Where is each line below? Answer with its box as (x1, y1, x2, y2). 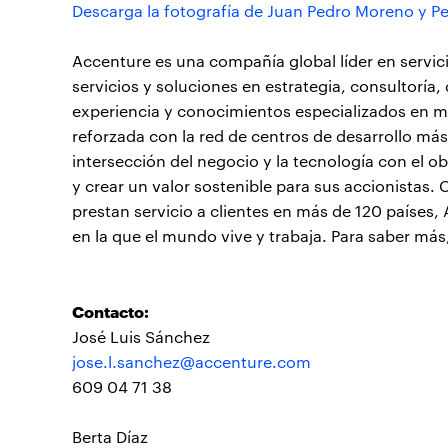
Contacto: (72, 299, 149, 323)
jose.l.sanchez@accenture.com (72, 351, 311, 373)
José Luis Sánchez (72, 326, 210, 348)
